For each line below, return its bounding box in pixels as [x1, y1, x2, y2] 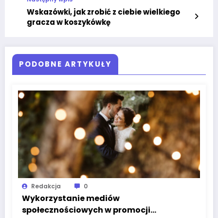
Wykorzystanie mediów [22, 193, 120, 204]
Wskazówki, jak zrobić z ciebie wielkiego [27, 7, 180, 18]
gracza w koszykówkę [27, 17, 110, 28]
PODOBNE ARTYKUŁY [19, 59, 111, 70]
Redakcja [31, 182, 61, 191]
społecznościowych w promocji [22, 204, 150, 216]
